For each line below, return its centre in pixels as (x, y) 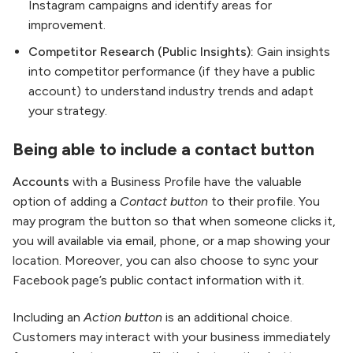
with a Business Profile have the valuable (187, 181)
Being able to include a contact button (163, 149)
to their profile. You (264, 201)
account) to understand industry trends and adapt (171, 91)
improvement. (67, 24)
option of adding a (66, 201)
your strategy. (68, 111)
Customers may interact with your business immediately (171, 336)
